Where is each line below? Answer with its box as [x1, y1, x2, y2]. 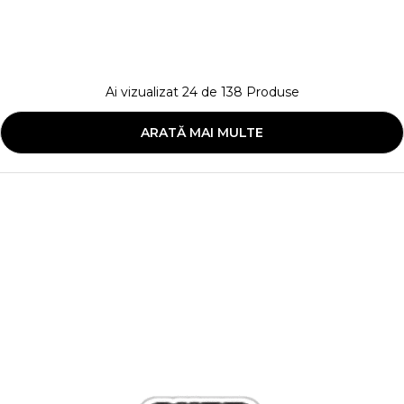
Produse [242, 84, 299, 100]
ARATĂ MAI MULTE [141, 124, 263, 141]
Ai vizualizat [105, 84, 182, 100]
